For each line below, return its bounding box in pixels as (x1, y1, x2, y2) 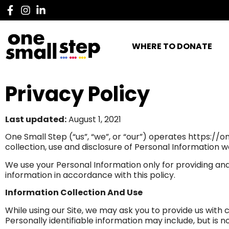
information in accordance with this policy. (5, 169, 175, 181)
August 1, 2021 (66, 113, 121, 126)
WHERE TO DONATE (132, 40, 212, 53)
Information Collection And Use (5, 187, 143, 199)
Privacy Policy (5, 80, 150, 109)
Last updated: (5, 113, 66, 126)
